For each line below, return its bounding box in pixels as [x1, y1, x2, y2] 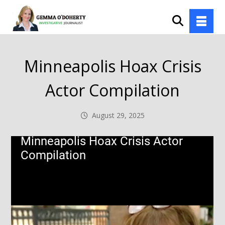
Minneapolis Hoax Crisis [24, 55, 201, 77]
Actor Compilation [45, 79, 180, 101]
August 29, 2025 [91, 110, 145, 120]
